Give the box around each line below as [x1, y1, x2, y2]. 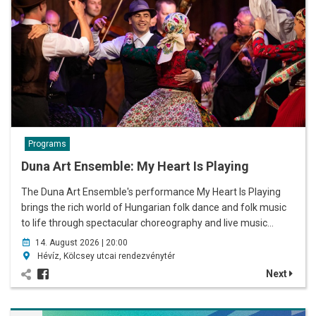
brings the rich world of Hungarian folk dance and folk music [21, 201, 286, 213]
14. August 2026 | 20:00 [35, 237, 128, 248]
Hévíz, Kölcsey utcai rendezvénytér [35, 250, 175, 261]
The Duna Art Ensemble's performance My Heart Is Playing [21, 186, 281, 197]
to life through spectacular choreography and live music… [21, 217, 274, 229]
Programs [28, 138, 66, 149]
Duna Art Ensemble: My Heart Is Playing [21, 158, 249, 174]
